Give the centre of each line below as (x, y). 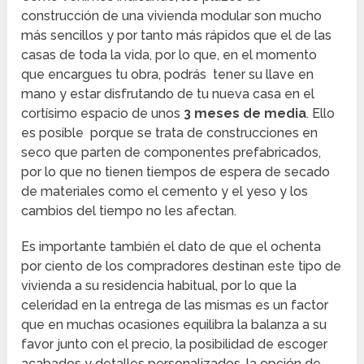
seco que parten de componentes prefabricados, (171, 153)
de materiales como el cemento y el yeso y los (165, 192)
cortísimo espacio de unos (103, 114)
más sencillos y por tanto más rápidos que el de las (177, 36)
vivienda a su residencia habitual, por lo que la (159, 286)
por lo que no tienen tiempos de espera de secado (176, 172)
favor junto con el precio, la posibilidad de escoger (175, 344)
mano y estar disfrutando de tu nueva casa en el (168, 94)
